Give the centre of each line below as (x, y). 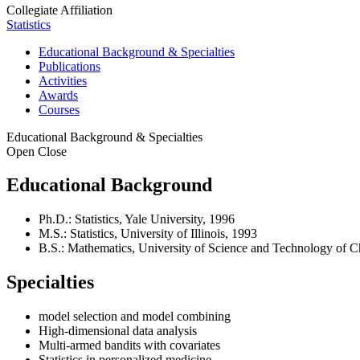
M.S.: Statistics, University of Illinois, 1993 (148, 234)
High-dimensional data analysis (118, 331)
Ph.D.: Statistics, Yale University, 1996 (137, 219)
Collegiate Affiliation (59, 10)
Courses (59, 109)
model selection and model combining (135, 317)
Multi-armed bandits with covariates (129, 346)
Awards (58, 95)
